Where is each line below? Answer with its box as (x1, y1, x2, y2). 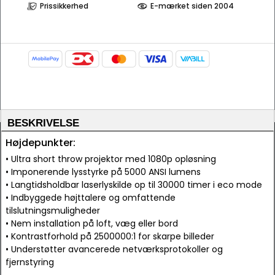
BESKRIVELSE (7, 117, 79, 129)
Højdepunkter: (6, 136, 76, 150)
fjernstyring (6, 256, 54, 268)
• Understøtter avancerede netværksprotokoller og (6, 243, 223, 255)
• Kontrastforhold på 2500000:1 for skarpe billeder (6, 230, 214, 242)
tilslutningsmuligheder (6, 204, 100, 217)
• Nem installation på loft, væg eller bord (6, 217, 178, 230)
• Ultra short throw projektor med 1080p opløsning (6, 153, 216, 165)
